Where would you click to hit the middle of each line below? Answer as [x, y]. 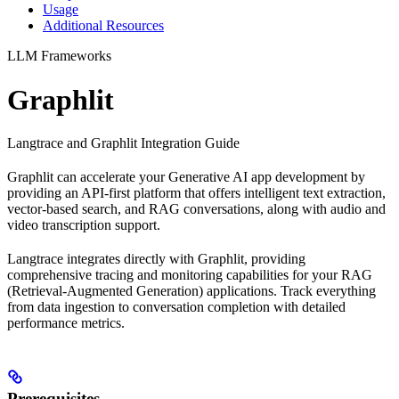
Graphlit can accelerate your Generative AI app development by [186, 177]
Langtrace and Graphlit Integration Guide [123, 143]
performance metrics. [66, 323]
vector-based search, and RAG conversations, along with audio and [196, 209]
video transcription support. [84, 225]
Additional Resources [103, 26]
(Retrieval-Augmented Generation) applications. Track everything [191, 291]
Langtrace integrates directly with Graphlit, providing [156, 259]
